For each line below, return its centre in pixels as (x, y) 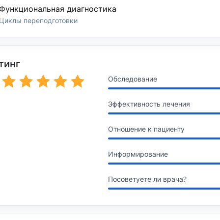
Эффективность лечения (149, 104)
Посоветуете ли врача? (147, 179)
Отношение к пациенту (146, 129)
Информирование (138, 154)
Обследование (132, 79)
